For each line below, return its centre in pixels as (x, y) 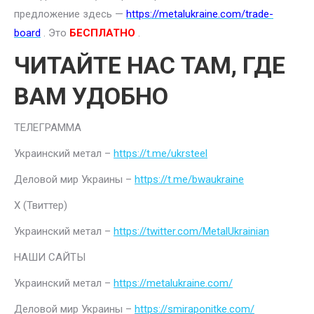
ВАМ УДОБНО (91, 96)
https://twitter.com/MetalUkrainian (191, 231)
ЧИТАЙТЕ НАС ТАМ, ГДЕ (150, 65)
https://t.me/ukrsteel (161, 153)
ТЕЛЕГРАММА (48, 127)
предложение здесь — (70, 14)
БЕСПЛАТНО (102, 33)
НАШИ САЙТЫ (50, 257)
